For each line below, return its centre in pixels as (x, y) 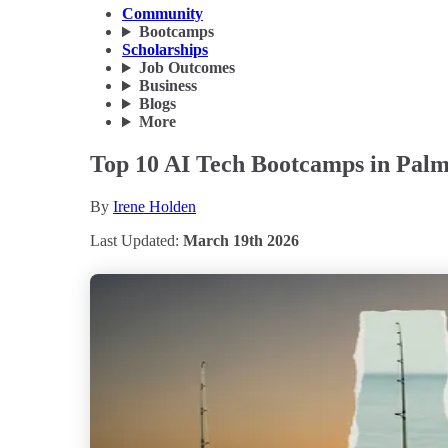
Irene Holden (154, 206)
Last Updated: (136, 240)
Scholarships (165, 50)
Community (162, 14)
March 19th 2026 (241, 240)
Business (167, 86)
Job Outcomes (186, 68)
